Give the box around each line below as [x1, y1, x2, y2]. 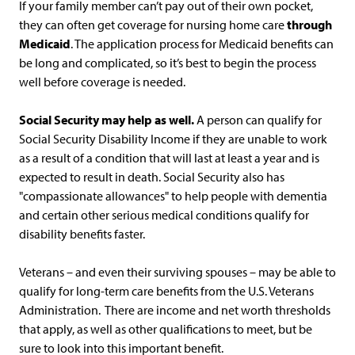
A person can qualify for [197, 112, 322, 128]
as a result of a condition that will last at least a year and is [19, 150, 319, 166]
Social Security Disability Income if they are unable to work [19, 131, 327, 147]
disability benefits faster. [19, 226, 145, 242]
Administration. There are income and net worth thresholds [19, 302, 330, 318]
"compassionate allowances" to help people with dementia [19, 188, 327, 204]
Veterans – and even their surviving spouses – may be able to [19, 264, 336, 280]
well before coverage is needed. [19, 74, 185, 90]
